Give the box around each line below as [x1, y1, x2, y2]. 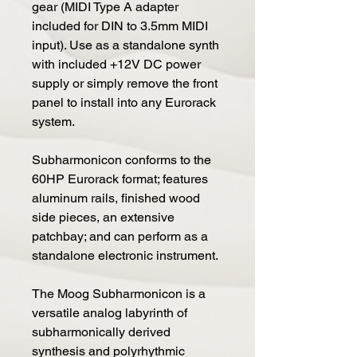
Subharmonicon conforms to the [32, 151, 211, 167]
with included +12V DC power [32, 56, 201, 72]
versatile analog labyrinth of [32, 304, 187, 320]
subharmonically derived [32, 324, 171, 339]
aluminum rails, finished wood [32, 190, 200, 206]
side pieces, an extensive [32, 209, 175, 225]
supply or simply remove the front [32, 75, 218, 91]
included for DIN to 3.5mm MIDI [32, 18, 208, 33]
